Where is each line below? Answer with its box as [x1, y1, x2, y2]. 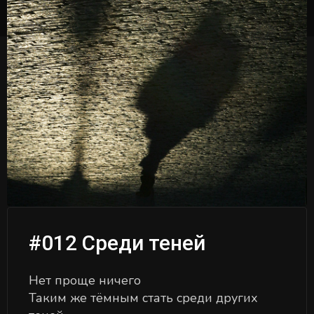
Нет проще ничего [29, 272, 141, 289]
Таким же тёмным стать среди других [29, 289, 258, 306]
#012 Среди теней [29, 231, 205, 255]
